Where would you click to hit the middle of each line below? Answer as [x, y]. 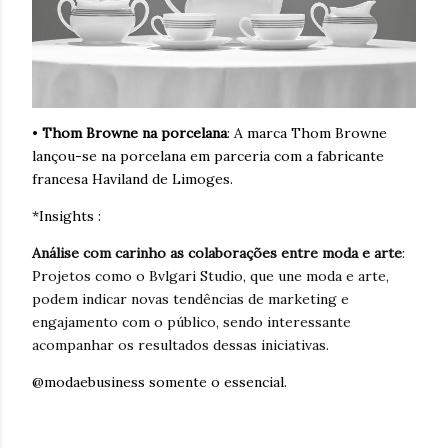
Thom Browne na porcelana [134, 133]
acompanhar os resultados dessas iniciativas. [180, 345]
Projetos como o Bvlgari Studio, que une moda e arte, [210, 276]
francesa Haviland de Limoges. [132, 179]
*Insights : [66, 216]
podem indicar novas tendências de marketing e [190, 299]
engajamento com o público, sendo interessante [191, 322]
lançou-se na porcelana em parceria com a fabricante [208, 156]
